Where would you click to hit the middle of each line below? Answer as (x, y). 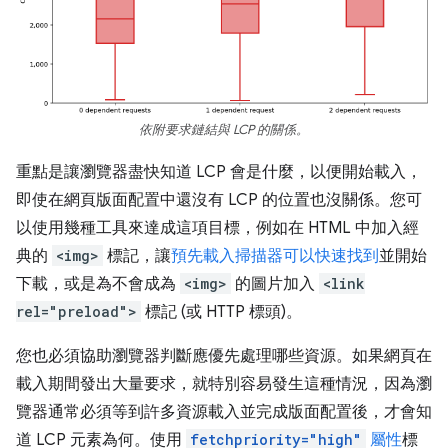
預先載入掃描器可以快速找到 (275, 255)
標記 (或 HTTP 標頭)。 (221, 311)
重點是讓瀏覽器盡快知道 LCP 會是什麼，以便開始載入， (219, 171)
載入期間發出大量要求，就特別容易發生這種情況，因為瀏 (224, 383)
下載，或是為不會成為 (98, 283)
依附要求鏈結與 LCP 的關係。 (224, 129)
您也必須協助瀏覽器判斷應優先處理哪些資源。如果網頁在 (224, 355)
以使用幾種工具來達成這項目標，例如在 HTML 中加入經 (217, 227)
